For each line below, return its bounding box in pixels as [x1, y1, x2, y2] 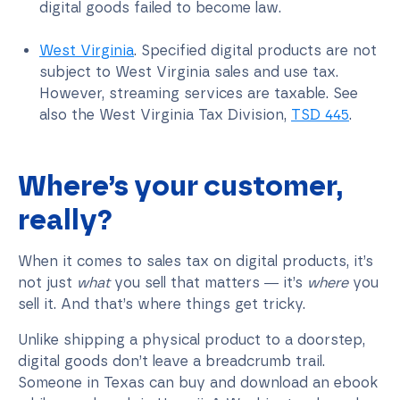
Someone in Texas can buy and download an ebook [18, 373, 378, 391]
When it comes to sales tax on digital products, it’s [18, 252, 373, 270]
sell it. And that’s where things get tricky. [18, 295, 305, 312]
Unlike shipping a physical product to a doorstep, [18, 330, 365, 348]
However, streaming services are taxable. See [39, 84, 358, 102]
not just [18, 273, 77, 291]
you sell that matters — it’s [110, 273, 307, 291]
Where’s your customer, [18, 168, 343, 203]
